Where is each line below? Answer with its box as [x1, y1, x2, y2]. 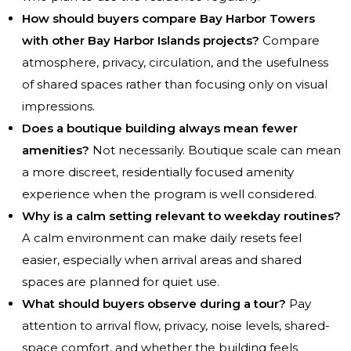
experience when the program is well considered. [22, 186, 317, 202]
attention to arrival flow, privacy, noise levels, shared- [22, 318, 330, 334]
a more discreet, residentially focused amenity [22, 165, 294, 180]
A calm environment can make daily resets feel [22, 230, 302, 246]
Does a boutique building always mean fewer [22, 121, 298, 136]
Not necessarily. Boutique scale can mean [89, 143, 341, 158]
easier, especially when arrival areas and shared [22, 252, 302, 268]
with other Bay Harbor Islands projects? [22, 33, 259, 49]
